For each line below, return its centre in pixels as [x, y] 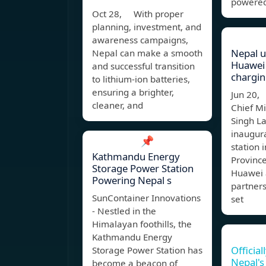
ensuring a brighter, [133, 92]
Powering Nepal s [132, 180]
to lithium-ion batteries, [141, 79]
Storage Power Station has [147, 250]
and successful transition [143, 66]
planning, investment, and [147, 27]
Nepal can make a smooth [147, 53]
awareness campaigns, [140, 40]
